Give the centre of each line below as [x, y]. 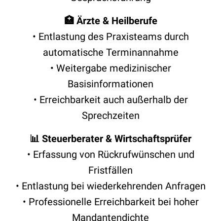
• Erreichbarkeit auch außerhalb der [110, 99]
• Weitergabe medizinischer [110, 68]
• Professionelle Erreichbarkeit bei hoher [110, 202]
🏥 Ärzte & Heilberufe [110, 20]
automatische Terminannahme [110, 52]
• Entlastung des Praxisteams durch [110, 36]
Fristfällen [110, 170]
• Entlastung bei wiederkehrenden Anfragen [110, 186]
